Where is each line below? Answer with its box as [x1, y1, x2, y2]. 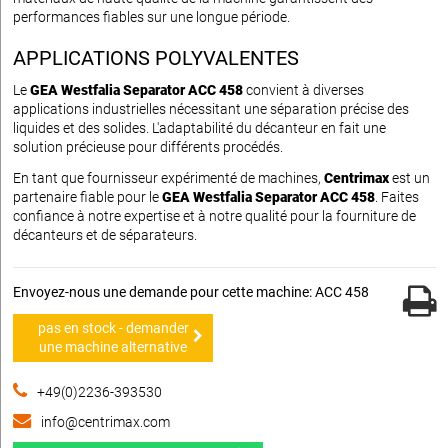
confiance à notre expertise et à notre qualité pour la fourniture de [13, 208, 416, 225]
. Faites [375, 189, 419, 206]
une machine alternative [39, 339, 187, 356]
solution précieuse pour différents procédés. [13, 139, 283, 156]
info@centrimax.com [41, 414, 170, 431]
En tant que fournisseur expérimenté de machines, [13, 170, 324, 187]
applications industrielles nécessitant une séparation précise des [13, 101, 409, 118]
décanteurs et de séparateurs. [13, 227, 197, 244]
